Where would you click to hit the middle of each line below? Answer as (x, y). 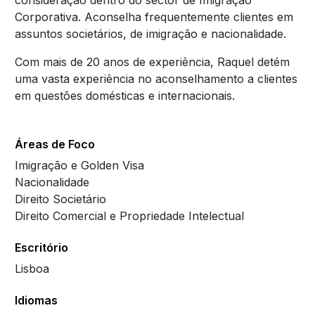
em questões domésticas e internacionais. (124, 96)
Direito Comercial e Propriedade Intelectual (130, 216)
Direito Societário (61, 199)
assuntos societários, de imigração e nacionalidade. (150, 34)
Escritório (42, 248)
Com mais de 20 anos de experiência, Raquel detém (152, 62)
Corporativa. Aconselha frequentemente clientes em (154, 17)
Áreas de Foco (55, 144)
